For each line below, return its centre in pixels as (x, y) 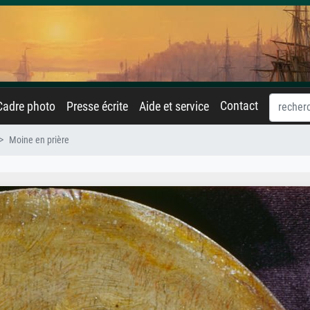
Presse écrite (97, 107)
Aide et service (174, 107)
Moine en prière (39, 140)
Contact (239, 106)
